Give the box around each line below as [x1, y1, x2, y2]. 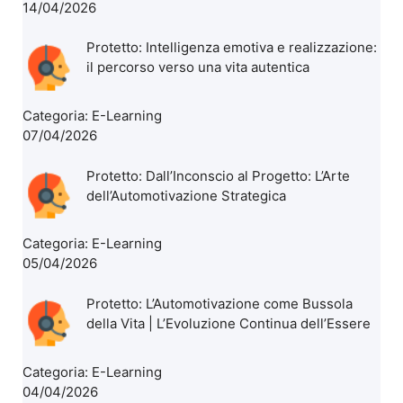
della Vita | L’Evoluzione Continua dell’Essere [86, 314, 372, 332]
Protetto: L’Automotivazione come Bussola [86, 294, 354, 312]
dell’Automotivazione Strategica [86, 186, 287, 204]
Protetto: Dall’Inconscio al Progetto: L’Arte [86, 166, 351, 184]
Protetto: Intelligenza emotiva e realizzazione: [86, 39, 378, 57]
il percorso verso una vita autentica [86, 58, 310, 76]
